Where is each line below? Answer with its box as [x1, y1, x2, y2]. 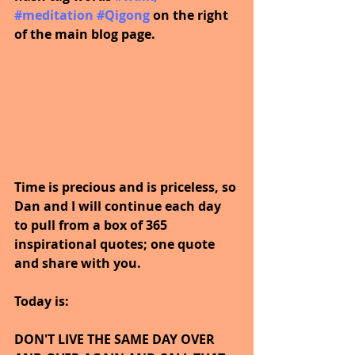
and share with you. [14, 254, 141, 273]
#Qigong [97, 6, 150, 25]
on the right [153, 6, 231, 25]
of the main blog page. [14, 25, 155, 44]
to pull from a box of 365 [14, 216, 170, 235]
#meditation [14, 6, 94, 25]
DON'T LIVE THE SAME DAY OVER [14, 330, 218, 349]
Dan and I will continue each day [14, 197, 224, 216]
